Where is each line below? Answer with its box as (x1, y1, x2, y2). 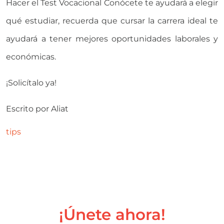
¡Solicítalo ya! (6, 77, 56, 87)
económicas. (6, 51, 56, 61)
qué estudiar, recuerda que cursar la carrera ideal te (6, 15, 218, 25)
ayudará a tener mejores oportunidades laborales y (6, 33, 218, 43)
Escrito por (6, 103, 51, 113)
